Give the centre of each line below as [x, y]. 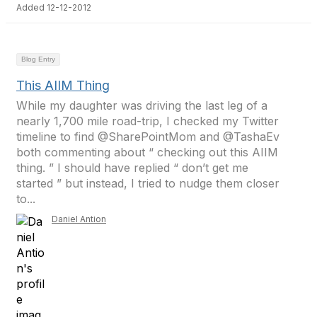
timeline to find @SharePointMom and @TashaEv [148, 137]
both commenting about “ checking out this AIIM [147, 152]
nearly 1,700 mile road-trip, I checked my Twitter [148, 121]
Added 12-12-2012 [54, 7]
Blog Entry [38, 59]
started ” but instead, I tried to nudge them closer [148, 183]
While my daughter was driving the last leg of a [142, 105]
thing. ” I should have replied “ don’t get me [132, 168]
